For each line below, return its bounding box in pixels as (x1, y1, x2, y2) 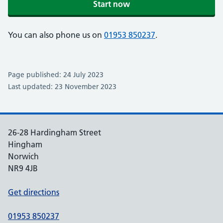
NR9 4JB (8, 163, 38, 173)
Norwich (8, 151, 39, 161)
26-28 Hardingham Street (8, 127, 101, 137)
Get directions (8, 187, 59, 197)
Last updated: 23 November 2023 (8, 82, 116, 91)
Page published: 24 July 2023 (8, 70, 104, 79)
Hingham (8, 139, 42, 149)
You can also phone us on (8, 30, 104, 40)
